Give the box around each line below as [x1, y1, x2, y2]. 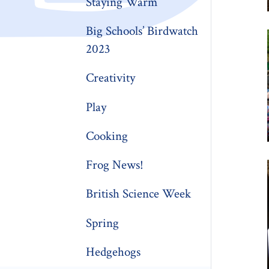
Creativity [86, 70, 136, 86]
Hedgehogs [86, 243, 141, 260]
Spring [86, 214, 119, 231]
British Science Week [86, 186, 192, 202]
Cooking [86, 127, 128, 144]
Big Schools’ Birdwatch [86, 23, 199, 40]
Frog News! [86, 157, 144, 174]
